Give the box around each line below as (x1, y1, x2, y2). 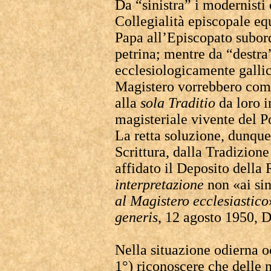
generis (115, 209, 158, 225)
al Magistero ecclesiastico (115, 193, 269, 209)
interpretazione (115, 177, 204, 192)
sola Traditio (140, 95, 219, 111)
